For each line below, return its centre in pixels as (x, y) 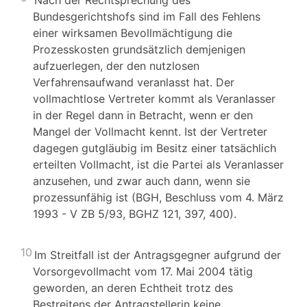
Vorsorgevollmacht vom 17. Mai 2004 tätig (143, 271)
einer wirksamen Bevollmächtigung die (133, 33)
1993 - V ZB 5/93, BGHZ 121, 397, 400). (135, 214)
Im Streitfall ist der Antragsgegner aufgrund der (158, 255)
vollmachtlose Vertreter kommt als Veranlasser (154, 99)
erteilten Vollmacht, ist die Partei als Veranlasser (158, 164)
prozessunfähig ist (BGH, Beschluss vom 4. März (158, 197)
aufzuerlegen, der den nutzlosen (116, 66)
